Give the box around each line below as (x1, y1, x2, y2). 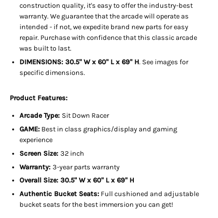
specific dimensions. (19, 69, 85, 77)
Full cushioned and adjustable (99, 190, 199, 199)
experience (19, 136, 53, 145)
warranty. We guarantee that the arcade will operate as (19, 12, 189, 21)
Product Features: (10, 94, 68, 102)
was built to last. (19, 44, 72, 53)
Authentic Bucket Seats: (19, 190, 99, 199)
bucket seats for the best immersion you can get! (19, 200, 173, 209)
